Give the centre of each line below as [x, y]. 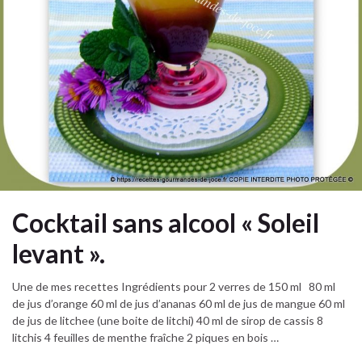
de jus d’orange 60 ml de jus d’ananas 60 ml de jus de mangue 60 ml [179, 303]
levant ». [59, 254]
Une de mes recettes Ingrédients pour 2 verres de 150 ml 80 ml [174, 286]
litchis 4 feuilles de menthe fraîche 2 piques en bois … [145, 337]
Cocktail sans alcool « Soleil [166, 223]
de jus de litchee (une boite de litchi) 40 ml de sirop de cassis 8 [168, 320]
